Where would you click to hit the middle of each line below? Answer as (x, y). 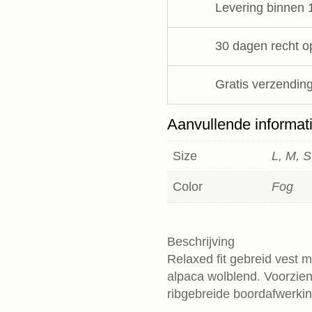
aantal (186, 44)
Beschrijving (201, 242)
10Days (190, 26)
